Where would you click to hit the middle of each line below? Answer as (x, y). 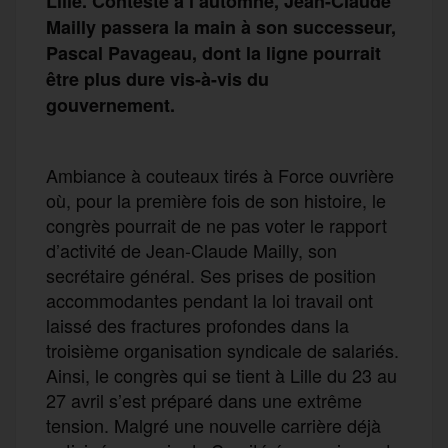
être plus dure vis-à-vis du (157, 78)
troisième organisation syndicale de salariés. (222, 349)
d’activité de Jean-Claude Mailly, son (191, 249)
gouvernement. (110, 104)
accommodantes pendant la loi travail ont (209, 299)
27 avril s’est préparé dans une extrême (204, 399)
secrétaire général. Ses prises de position (211, 274)
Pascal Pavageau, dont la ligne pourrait (213, 52)
